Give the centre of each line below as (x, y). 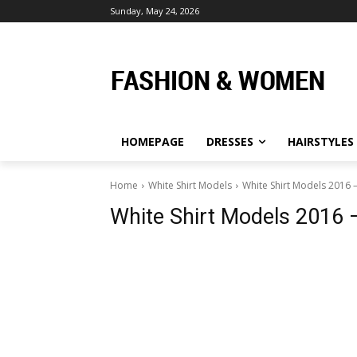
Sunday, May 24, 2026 (155, 11)
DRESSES (230, 141)
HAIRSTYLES (321, 141)
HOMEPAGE (153, 141)
